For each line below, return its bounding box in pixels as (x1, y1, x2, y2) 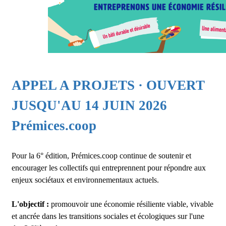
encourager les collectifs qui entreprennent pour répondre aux (12, 163, 206, 172)
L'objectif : (12, 200, 51, 208)
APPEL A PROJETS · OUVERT (12, 78, 205, 93)
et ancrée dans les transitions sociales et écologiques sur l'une (12, 212, 204, 220)
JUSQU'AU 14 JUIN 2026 (12, 98, 171, 113)
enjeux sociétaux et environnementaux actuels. (12, 176, 159, 184)
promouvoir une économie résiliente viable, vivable (51, 200, 213, 208)
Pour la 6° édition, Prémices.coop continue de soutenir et (12, 151, 191, 160)
